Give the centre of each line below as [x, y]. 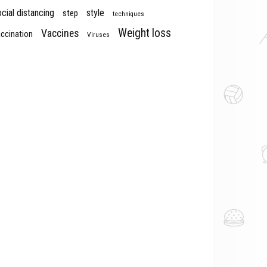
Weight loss [145, 33]
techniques [128, 14]
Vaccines [60, 33]
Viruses [98, 35]
